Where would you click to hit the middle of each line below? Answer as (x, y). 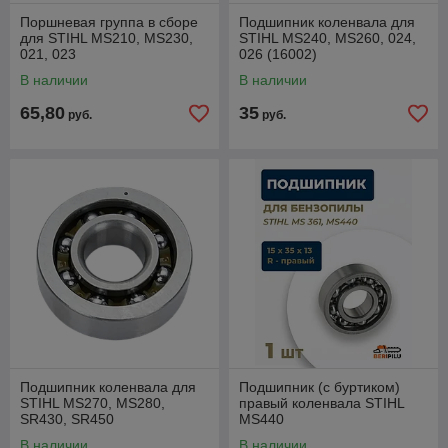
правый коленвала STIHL (321, 403)
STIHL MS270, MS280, (92, 403)
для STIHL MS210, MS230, (106, 38)
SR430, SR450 (67, 419)
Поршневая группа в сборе (109, 22)
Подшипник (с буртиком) (319, 387)
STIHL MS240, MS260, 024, (327, 38)
